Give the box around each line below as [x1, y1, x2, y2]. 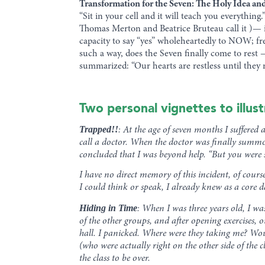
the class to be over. [79, 254, 151, 264]
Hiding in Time [79, 203, 138, 214]
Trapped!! [79, 124, 119, 134]
